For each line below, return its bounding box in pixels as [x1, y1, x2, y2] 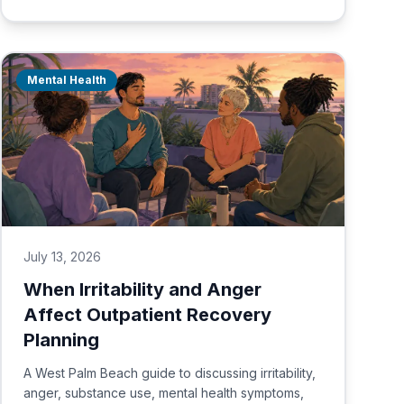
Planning [23, 329, 99, 351]
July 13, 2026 [23, 249, 101, 264]
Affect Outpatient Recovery [23, 304, 271, 326]
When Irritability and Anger [23, 279, 262, 300]
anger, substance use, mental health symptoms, [23, 385, 304, 400]
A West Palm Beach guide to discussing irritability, [23, 365, 316, 381]
